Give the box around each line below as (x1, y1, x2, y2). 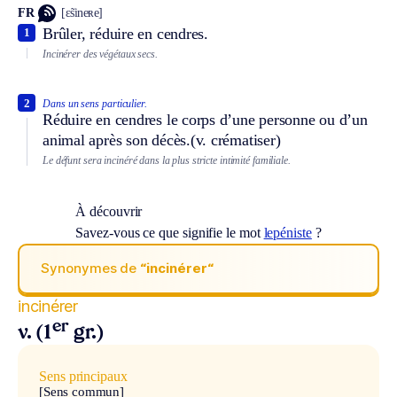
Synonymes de (41, 260, 141, 277)
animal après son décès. (43, 131, 191, 150)
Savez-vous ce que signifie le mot (75, 224, 264, 240)
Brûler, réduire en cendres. (43, 24, 208, 43)
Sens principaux (39, 368, 128, 384)
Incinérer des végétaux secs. (43, 47, 158, 60)
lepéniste (263, 224, 312, 240)
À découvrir (75, 203, 143, 219)
